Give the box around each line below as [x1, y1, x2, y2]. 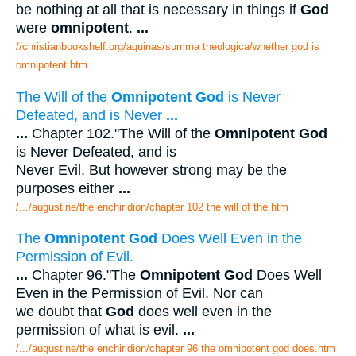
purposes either [16, 180, 118, 196]
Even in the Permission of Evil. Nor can [16, 285, 263, 302]
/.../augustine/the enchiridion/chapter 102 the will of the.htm [16, 200, 288, 213]
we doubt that [16, 304, 106, 320]
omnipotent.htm [16, 58, 87, 71]
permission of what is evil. [16, 322, 183, 339]
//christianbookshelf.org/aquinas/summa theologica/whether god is [16, 40, 319, 52]
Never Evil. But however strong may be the [16, 161, 287, 178]
